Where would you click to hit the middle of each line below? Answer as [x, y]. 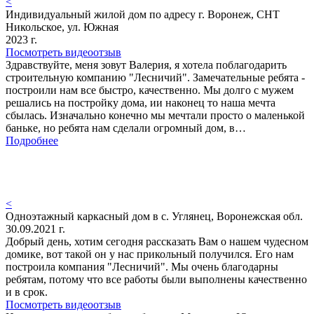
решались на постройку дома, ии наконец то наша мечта [141, 103]
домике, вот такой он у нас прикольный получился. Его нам [150, 254]
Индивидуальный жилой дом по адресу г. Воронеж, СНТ [143, 15]
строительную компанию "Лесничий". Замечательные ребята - [155, 78]
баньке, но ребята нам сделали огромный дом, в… [126, 128]
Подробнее [32, 141]
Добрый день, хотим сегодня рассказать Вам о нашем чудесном [157, 242]
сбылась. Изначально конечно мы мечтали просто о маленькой [155, 116]
